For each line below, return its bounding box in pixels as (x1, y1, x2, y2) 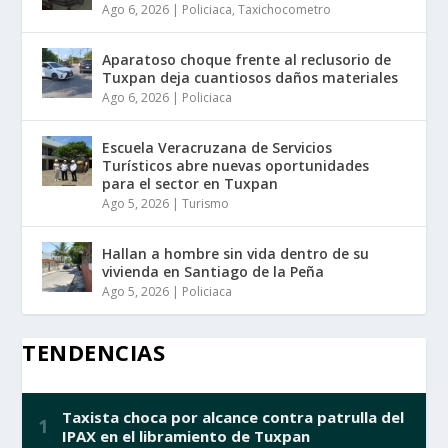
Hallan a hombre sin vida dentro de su (102, 244, 370, 264)
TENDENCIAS (22, 337, 166, 368)
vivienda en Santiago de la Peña (102, 262, 325, 282)
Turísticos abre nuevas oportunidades (102, 156, 370, 176)
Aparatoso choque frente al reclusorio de (102, 50, 392, 70)
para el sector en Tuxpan (102, 174, 279, 194)
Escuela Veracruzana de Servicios (102, 138, 333, 158)
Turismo (182, 195, 230, 213)
